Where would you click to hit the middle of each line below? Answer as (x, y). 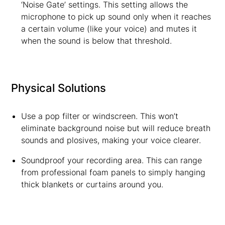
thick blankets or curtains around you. (92, 184)
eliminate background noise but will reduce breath (116, 128)
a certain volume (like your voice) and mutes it (109, 29)
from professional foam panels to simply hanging (113, 172)
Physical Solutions (59, 88)
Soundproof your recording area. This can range (111, 160)
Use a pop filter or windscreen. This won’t (99, 116)
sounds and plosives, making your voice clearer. (111, 140)
